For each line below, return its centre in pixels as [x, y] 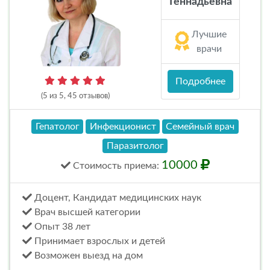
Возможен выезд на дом [87, 255]
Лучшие [209, 35]
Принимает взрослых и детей [99, 241]
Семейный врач [200, 126]
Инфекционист [123, 126]
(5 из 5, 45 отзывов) [75, 96]
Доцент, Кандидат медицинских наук [117, 197]
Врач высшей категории [86, 212]
